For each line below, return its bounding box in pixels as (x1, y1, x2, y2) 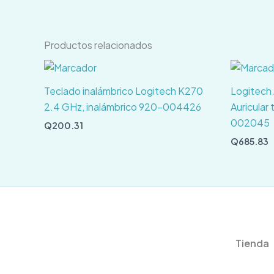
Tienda (235, 236, 269, 250)
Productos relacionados (44, 38, 152, 51)
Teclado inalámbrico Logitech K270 (44, 84, 203, 98)
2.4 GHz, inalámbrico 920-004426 (44, 100, 201, 114)
